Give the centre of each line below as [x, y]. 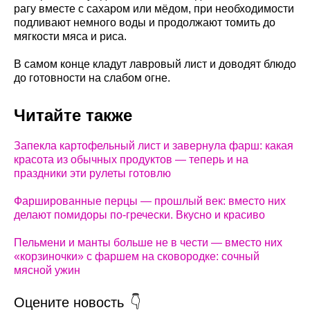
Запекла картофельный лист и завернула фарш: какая [154, 146]
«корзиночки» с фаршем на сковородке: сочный [137, 257]
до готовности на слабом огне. [92, 78]
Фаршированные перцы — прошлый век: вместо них [150, 201]
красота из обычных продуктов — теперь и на [131, 160]
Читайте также [73, 116]
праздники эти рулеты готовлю [92, 174]
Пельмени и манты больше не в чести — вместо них [148, 243]
